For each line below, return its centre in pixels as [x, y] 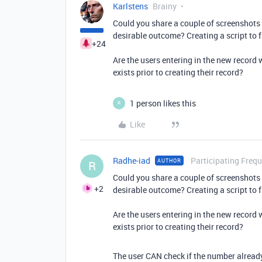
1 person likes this [163, 103]
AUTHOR [169, 160]
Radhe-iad [132, 160]
